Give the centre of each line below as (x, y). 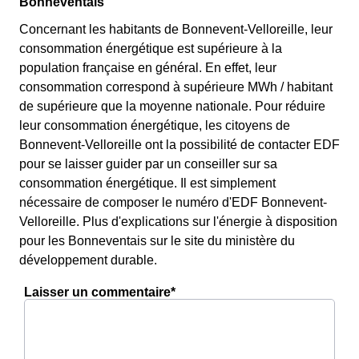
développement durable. (88, 260)
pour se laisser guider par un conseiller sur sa (148, 164)
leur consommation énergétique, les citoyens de (155, 125)
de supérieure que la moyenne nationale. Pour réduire (172, 106)
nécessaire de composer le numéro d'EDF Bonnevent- (173, 202)
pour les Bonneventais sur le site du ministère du (157, 241)
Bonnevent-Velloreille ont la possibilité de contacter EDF (179, 145)
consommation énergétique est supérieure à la (151, 48)
